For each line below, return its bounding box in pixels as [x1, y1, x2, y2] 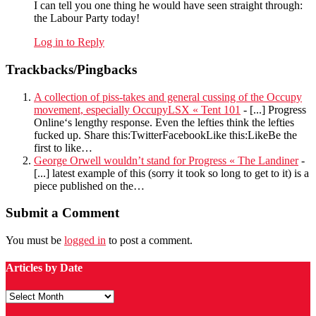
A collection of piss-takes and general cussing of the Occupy [34, 90, 302, 103]
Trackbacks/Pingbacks [6, 61, 137, 77]
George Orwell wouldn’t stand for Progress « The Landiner [34, 154, 298, 166]
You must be [6, 234, 64, 247]
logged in [64, 234, 106, 247]
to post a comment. [106, 234, 193, 247]
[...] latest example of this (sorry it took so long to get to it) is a [34, 166, 309, 179]
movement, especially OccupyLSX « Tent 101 [34, 103, 241, 116]
